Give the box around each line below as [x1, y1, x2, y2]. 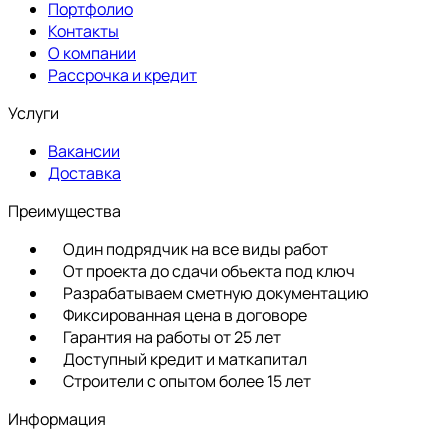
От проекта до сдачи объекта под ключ [63, 260, 355, 283]
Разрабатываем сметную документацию [63, 282, 369, 305]
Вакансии [48, 140, 120, 163]
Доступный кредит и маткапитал [63, 348, 307, 371]
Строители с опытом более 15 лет [63, 370, 311, 393]
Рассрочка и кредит [48, 64, 197, 87]
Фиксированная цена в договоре [63, 304, 307, 327]
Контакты [48, 20, 119, 43]
